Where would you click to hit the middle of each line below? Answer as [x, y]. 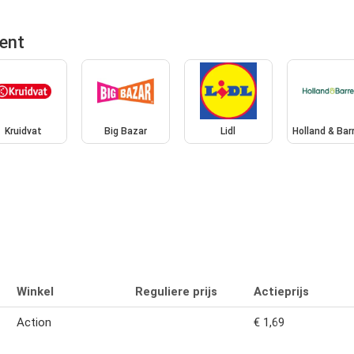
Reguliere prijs [176, 291]
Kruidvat [23, 132]
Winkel [35, 291]
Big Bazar [126, 132]
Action [34, 322]
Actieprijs [281, 291]
